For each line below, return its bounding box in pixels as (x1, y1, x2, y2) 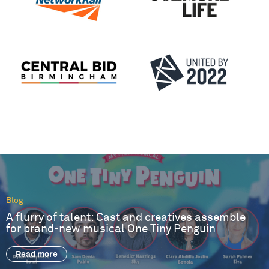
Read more (16, 250, 58, 259)
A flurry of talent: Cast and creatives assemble (6, 211, 246, 223)
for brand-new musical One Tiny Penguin (6, 223, 216, 235)
